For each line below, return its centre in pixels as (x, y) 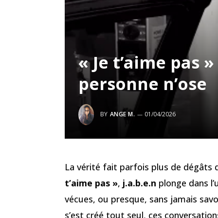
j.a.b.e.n (139, 183)
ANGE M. (123, 114)
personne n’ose (143, 83)
